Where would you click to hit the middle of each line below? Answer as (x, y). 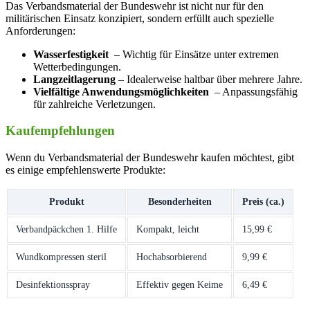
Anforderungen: (40, 30)
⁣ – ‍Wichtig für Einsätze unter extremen (194, 54)
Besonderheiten (180, 201)
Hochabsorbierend (172, 257)
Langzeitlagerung (74, 79)
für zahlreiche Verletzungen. (94, 104)
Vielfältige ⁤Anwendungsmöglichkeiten (121, 91)
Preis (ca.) (263, 201)
